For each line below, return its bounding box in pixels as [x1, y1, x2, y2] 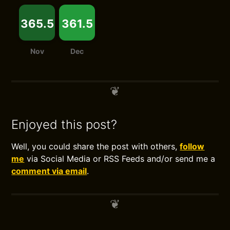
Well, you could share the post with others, [11, 141, 180, 151]
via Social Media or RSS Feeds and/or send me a [24, 154, 216, 164]
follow [180, 141, 205, 151]
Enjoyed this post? [11, 117, 118, 132]
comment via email [11, 166, 87, 176]
